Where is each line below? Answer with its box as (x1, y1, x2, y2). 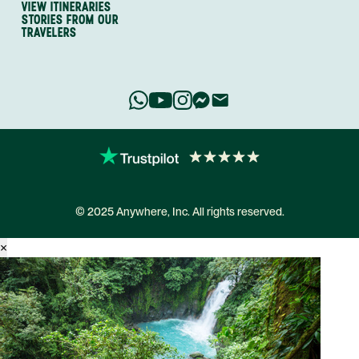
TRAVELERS (22, 24, 77, 40)
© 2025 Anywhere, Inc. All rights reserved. (75, 204, 284, 218)
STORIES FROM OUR (22, 11, 119, 27)
